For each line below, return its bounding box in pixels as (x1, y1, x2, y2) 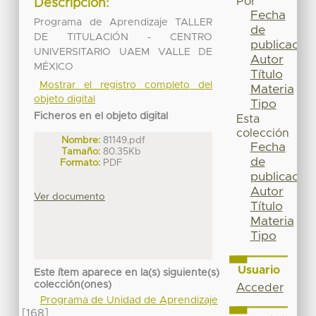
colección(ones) (34, 280, 112, 291)
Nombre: (61, 135, 101, 145)
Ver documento (34, 191, 106, 202)
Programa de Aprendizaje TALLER (34, 17, 213, 28)
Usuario (237, 264, 280, 276)
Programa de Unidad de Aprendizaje (39, 296, 218, 306)
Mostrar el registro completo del (39, 80, 213, 90)
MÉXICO (34, 61, 74, 72)
